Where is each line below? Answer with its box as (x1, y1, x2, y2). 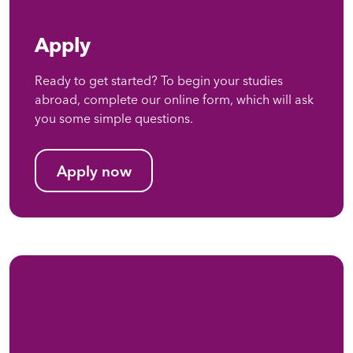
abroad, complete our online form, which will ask (35, 91, 314, 108)
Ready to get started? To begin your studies (35, 72, 283, 89)
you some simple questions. (35, 110, 193, 127)
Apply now (56, 161, 132, 180)
